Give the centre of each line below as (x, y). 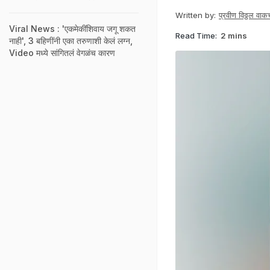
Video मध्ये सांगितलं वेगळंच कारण (62, 53)
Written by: (196, 15)
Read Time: (196, 35)
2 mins (234, 35)
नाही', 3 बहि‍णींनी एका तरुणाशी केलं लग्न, (71, 41)
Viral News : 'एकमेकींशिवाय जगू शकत (72, 29)
